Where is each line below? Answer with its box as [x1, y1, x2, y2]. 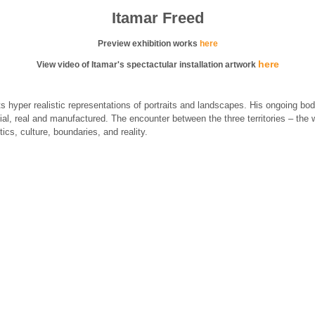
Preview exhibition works [97, 38, 200, 49]
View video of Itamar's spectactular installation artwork [36, 59, 258, 70]
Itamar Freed [111, 9, 204, 27]
